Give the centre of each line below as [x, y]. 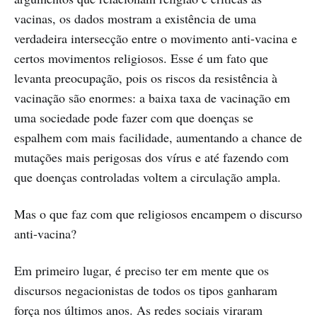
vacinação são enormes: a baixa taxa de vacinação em [152, 98]
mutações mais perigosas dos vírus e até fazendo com [151, 157]
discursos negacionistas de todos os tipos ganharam [146, 290]
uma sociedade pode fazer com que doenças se [134, 118]
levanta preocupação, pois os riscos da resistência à [146, 78]
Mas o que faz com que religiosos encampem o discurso [158, 214]
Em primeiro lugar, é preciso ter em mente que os [142, 271]
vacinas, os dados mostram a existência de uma [135, 19]
